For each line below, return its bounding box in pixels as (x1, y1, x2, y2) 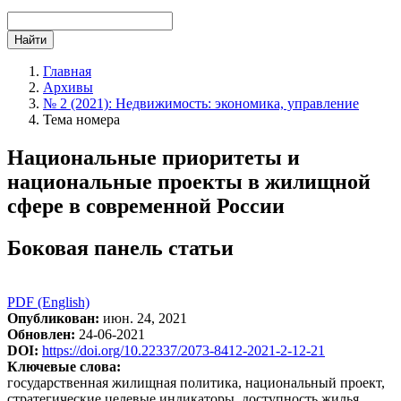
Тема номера (43, 112, 120, 127)
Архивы (43, 80, 93, 95)
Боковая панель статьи (7, 235, 234, 260)
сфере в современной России (7, 193, 285, 218)
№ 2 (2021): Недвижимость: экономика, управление (43, 96, 359, 111)
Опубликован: (7, 310, 99, 326)
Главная (43, 64, 91, 79)
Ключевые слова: (7, 358, 121, 374)
